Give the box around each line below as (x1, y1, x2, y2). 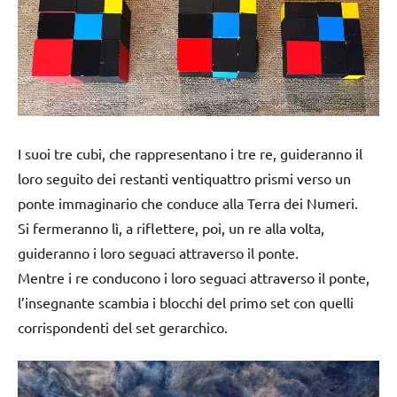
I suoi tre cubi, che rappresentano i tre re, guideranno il (18, 144, 362, 162)
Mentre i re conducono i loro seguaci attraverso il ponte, (18, 268, 370, 286)
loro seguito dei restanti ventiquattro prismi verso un (18, 168, 351, 187)
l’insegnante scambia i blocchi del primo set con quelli (18, 292, 354, 311)
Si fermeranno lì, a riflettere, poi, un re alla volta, (18, 218, 324, 237)
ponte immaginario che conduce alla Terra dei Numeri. (18, 193, 358, 212)
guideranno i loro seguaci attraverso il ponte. (18, 243, 299, 261)
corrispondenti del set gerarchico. (18, 317, 228, 336)
